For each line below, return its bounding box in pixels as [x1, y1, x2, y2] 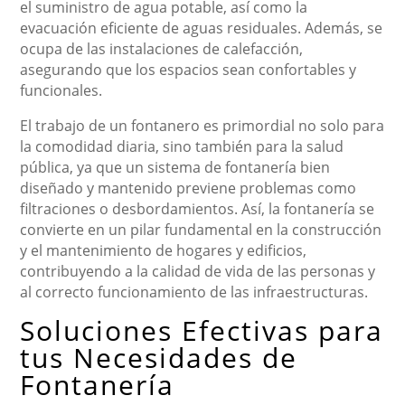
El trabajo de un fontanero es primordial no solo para [20, 116, 385, 137]
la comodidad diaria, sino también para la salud [20, 137, 344, 157]
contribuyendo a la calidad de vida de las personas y [20, 261, 376, 282]
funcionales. [20, 80, 103, 101]
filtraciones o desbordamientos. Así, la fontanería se [20, 199, 375, 220]
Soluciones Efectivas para [20, 312, 384, 350]
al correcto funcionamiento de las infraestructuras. [20, 282, 369, 303]
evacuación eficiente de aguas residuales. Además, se [20, 18, 383, 39]
